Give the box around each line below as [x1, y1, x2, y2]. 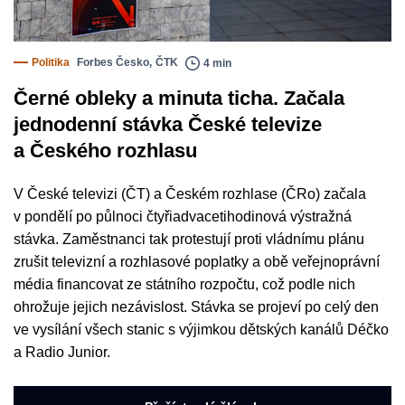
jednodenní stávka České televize [14, 113, 322, 137]
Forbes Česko [77, 56, 149, 70]
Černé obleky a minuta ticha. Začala [14, 87, 344, 110]
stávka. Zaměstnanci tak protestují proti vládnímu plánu [14, 231, 364, 248]
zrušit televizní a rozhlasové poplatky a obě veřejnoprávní [14, 254, 380, 270]
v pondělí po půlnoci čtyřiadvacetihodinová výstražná [14, 209, 352, 225]
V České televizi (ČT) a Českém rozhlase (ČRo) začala [14, 186, 366, 202]
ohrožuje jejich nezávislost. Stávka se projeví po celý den [14, 299, 379, 316]
